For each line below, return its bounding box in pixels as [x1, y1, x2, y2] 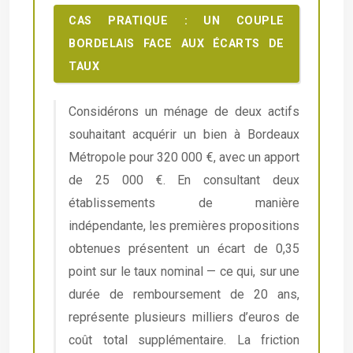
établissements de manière [69, 195, 299, 211]
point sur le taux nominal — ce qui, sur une [69, 264, 299, 280]
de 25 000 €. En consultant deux [69, 173, 299, 188]
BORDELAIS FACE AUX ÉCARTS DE [69, 37, 284, 51]
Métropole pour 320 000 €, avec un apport [69, 150, 299, 165]
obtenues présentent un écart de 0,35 [69, 241, 299, 257]
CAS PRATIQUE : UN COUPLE [69, 14, 284, 28]
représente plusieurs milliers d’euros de [69, 310, 299, 325]
